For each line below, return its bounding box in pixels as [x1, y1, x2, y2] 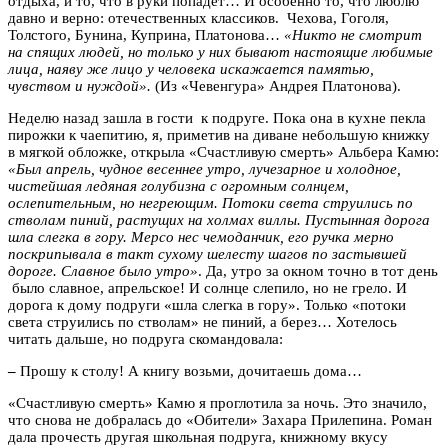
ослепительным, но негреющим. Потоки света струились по [8, 194, 413, 211]
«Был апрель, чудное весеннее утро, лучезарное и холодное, [8, 160, 401, 177]
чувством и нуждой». [8, 77, 151, 94]
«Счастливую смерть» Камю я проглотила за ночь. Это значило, [8, 394, 427, 411]
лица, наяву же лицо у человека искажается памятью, [8, 60, 374, 77]
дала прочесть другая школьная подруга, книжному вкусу [8, 428, 388, 445]
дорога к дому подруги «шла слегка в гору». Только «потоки [8, 296, 406, 313]
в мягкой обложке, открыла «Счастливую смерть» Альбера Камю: [8, 143, 439, 160]
